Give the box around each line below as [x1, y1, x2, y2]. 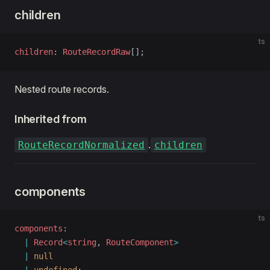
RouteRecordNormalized [18, 139, 145, 151]
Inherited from [14, 113, 87, 125]
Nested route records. [14, 83, 109, 95]
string [67, 237, 96, 247]
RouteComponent [106, 237, 174, 247]
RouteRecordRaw [63, 47, 130, 57]
